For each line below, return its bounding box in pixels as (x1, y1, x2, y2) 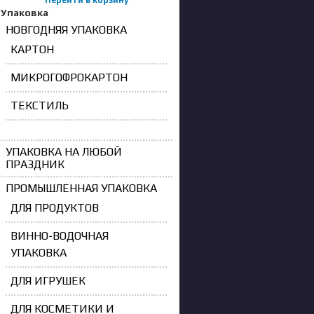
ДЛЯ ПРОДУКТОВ (11, 201, 99, 214)
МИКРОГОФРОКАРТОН (11, 71, 128, 84)
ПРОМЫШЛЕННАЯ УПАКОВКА (6, 182, 157, 195)
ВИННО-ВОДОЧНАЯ (11, 229, 109, 243)
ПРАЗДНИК (6, 158, 64, 171)
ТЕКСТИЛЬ (11, 99, 69, 112)
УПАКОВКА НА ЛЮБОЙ (6, 145, 122, 158)
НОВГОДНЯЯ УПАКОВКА (6, 23, 127, 36)
